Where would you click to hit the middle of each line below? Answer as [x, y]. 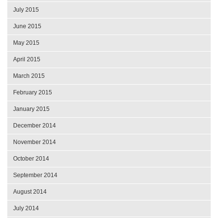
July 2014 [26, 209]
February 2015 [33, 93]
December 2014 [35, 126]
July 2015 [26, 10]
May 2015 [26, 43]
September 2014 [35, 175]
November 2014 [35, 142]
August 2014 [30, 192]
